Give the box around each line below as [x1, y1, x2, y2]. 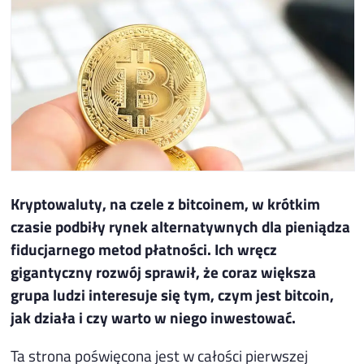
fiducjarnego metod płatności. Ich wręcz [11, 236, 278, 261]
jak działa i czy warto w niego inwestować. [11, 305, 297, 329]
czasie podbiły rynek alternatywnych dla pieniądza [11, 214, 351, 238]
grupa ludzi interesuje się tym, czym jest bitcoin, [11, 282, 335, 306]
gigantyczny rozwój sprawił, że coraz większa [11, 259, 317, 284]
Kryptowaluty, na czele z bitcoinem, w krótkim [11, 191, 321, 215]
